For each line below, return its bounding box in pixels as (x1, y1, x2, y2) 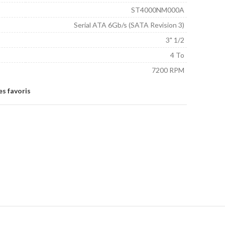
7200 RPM (152, 66, 184, 74)
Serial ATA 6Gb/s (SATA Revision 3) (74, 21, 184, 29)
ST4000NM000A (131, 6, 184, 14)
